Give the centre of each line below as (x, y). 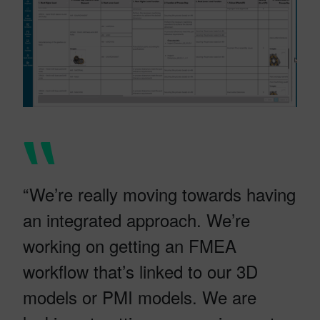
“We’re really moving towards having (159, 194)
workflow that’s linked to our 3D (140, 271)
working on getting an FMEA (130, 246)
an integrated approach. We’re (136, 220)
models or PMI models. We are (140, 297)
